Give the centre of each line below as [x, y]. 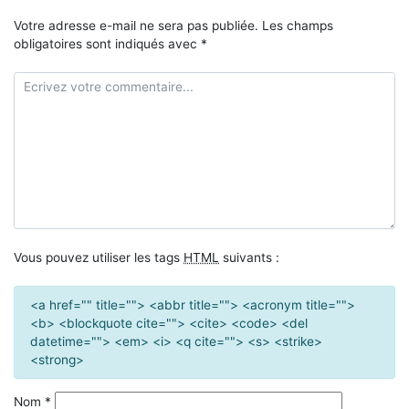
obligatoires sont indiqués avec [107, 44]
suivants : [249, 257]
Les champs [298, 26]
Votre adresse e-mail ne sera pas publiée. [136, 26]
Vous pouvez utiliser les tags [99, 257]
